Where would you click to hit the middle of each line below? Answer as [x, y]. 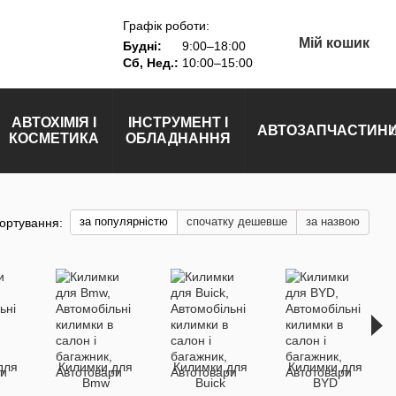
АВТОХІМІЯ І [54, 122]
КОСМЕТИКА [54, 138]
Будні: [142, 46]
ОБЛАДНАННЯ [178, 138]
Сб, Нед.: [150, 62]
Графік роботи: [166, 25]
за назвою [333, 221]
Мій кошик [334, 43]
